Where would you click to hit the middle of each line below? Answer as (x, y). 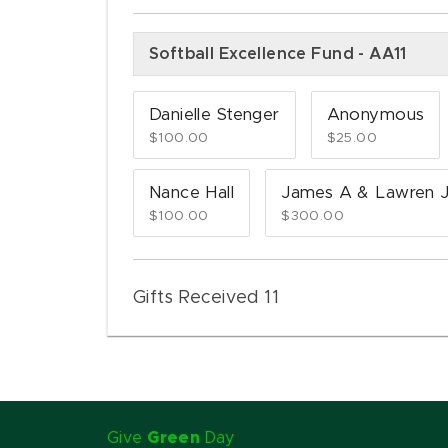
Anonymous (375, 115)
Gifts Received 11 (206, 297)
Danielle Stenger (214, 115)
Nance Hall (192, 193)
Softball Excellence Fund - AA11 (278, 54)
